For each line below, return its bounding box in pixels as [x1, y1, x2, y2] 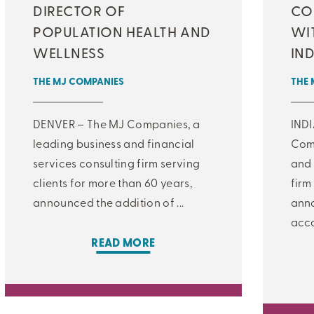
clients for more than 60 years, [33, 174, 192, 190]
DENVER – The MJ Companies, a [33, 115, 200, 131]
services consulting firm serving [33, 154, 200, 170]
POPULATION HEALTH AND [33, 21, 211, 41]
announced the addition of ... [33, 193, 184, 210]
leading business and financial [33, 135, 195, 151]
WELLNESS [33, 42, 105, 62]
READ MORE [91, 233, 156, 251]
